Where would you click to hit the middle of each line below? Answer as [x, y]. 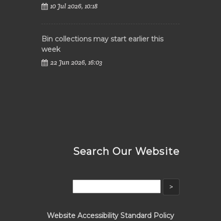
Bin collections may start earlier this [102, 39]
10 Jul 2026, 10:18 [74, 6]
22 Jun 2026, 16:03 [76, 62]
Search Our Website [126, 151]
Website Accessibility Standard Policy [110, 216]
